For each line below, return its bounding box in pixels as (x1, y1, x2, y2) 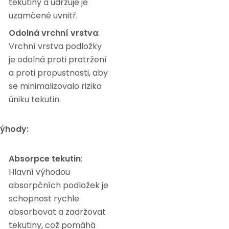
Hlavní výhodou (9, 166, 70, 178)
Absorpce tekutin (9, 153, 81, 165)
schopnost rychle (9, 193, 79, 205)
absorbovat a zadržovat (9, 206, 106, 218)
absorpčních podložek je (9, 179, 108, 192)
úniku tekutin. (9, 94, 61, 106)
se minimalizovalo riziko (9, 80, 102, 93)
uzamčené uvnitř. (9, 10, 78, 22)
